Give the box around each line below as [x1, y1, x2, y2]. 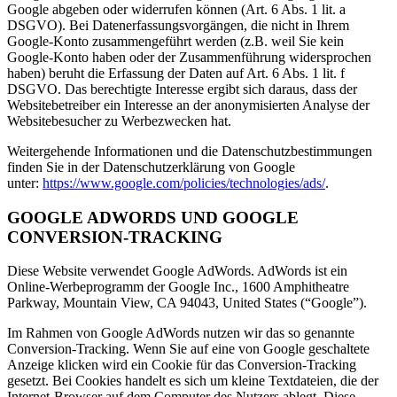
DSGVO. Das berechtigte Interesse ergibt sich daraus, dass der [7, 81, 357, 97]
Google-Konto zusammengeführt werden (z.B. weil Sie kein [7, 33, 344, 49]
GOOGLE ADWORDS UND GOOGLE [7, 207, 299, 227]
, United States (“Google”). [215, 295, 367, 311]
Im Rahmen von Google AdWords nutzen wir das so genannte [7, 325, 354, 341]
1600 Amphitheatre [242, 279, 349, 295]
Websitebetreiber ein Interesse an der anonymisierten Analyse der [7, 97, 370, 113]
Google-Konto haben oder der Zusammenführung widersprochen [7, 49, 371, 65]
